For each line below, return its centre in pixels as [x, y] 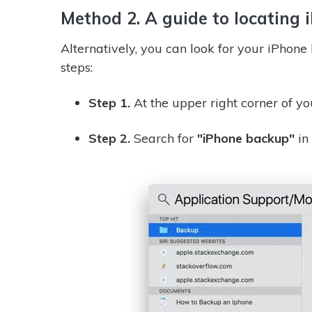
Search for [165, 138]
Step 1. [111, 103]
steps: [77, 67]
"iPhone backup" [248, 138]
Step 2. [111, 138]
